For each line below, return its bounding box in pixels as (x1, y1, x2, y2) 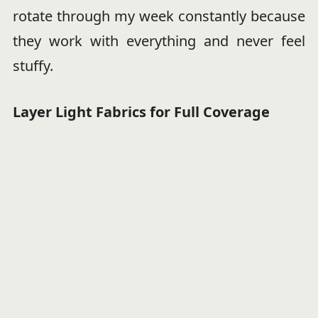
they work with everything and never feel (12, 31, 306, 50)
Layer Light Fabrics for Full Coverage (12, 102, 270, 121)
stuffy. (12, 55, 53, 75)
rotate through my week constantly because (12, 6, 306, 26)
